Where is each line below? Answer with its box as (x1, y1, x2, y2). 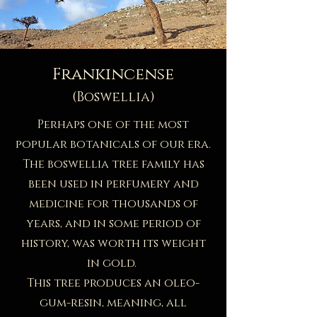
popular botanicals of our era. (16, 136, 211, 152)
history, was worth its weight (21, 235, 206, 251)
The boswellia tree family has (22, 156, 204, 172)
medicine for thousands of (28, 195, 198, 212)
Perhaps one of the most (38, 116, 189, 132)
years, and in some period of (25, 215, 201, 231)
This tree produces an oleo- (27, 275, 200, 291)
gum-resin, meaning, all (40, 294, 187, 311)
